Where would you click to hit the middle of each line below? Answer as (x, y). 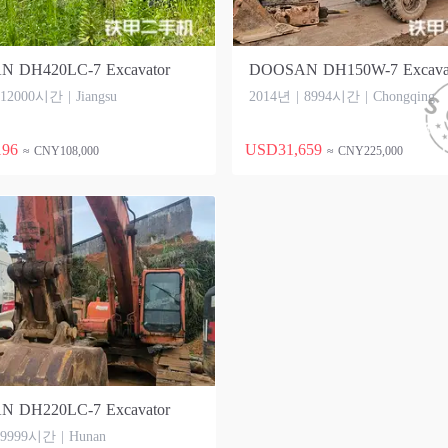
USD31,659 (283, 149)
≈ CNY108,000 (61, 151)
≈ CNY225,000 (365, 151)
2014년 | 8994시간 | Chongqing (342, 96)
